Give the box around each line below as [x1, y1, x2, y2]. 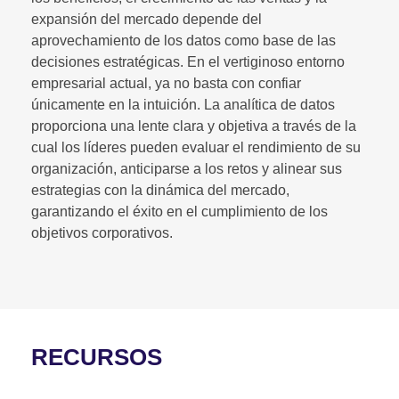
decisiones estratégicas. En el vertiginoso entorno [31, 53, 345, 69]
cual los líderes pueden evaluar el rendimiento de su [31, 139, 361, 155]
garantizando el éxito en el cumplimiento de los [31, 203, 328, 219]
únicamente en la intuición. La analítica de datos [31, 96, 335, 112]
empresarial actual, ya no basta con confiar [31, 75, 301, 91]
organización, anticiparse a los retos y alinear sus [31, 160, 342, 176]
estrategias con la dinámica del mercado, [31, 182, 289, 198]
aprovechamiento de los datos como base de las [31, 32, 336, 48]
